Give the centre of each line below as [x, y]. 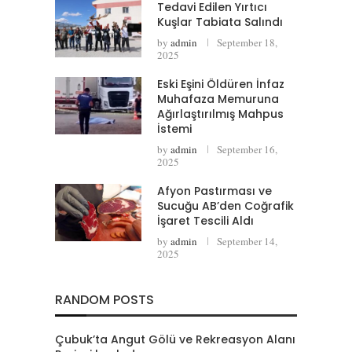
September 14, [247, 241]
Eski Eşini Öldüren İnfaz [221, 84]
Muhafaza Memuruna [218, 99]
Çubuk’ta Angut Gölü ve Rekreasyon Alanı [175, 339]
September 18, [247, 42]
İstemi [174, 128]
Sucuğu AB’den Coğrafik [225, 205]
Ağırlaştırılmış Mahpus [220, 114]
